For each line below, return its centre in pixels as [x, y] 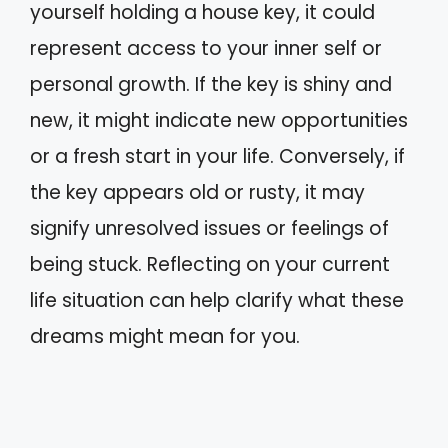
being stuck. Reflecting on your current [210, 264]
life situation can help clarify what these [217, 300]
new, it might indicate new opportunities [219, 120]
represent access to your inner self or [206, 48]
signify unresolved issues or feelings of [209, 228]
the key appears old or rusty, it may [197, 192]
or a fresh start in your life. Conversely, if [217, 156]
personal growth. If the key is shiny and [211, 84]
